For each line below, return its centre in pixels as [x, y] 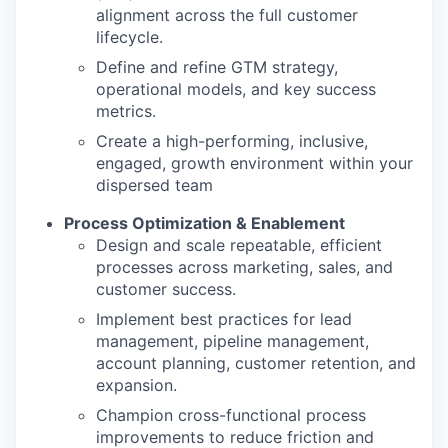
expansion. [136, 385]
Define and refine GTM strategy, [217, 67]
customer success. [166, 289]
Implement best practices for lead [224, 319]
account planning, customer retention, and [256, 363]
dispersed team [154, 185]
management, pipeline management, [232, 341]
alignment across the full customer [227, 15]
